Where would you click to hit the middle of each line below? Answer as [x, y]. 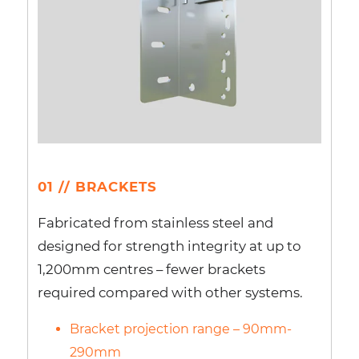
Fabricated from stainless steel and [155, 223]
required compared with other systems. [170, 293]
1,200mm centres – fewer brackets [151, 270]
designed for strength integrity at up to [169, 246]
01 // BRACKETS [97, 186]
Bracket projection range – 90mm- [180, 329]
